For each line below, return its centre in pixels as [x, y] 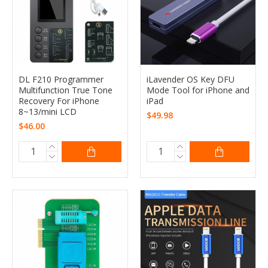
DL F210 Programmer [61, 79]
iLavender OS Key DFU [190, 79]
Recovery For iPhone [59, 100]
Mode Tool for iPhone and [198, 90]
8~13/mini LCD [48, 111]
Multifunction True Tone [66, 90]
